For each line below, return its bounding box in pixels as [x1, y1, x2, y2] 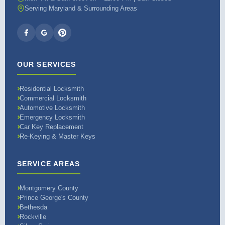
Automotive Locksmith [20, 104, 85, 111]
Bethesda [20, 203, 47, 211]
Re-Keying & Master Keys [20, 133, 95, 140]
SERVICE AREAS [17, 160, 80, 168]
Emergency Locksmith [20, 114, 85, 121]
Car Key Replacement [20, 123, 83, 131]
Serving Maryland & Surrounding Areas [25, 5, 137, 12]
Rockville [20, 213, 46, 220]
